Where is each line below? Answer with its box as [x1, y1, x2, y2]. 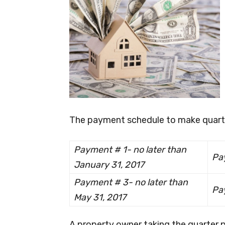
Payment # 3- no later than [74, 176, 188, 188]
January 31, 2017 [74, 159, 144, 170]
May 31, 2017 [74, 191, 126, 203]
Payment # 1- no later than [74, 144, 186, 155]
